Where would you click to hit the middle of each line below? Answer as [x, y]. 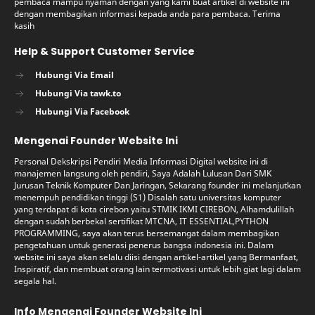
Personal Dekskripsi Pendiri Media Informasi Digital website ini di [141, 162]
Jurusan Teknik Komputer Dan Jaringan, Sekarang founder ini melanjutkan [157, 186]
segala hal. [35, 281]
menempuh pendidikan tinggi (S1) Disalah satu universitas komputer [148, 198]
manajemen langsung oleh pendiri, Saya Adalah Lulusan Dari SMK [143, 174]
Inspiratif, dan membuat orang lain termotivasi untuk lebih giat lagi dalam [157, 269]
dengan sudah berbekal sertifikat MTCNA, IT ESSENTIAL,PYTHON [141, 221]
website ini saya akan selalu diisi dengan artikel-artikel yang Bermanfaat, [156, 257]
